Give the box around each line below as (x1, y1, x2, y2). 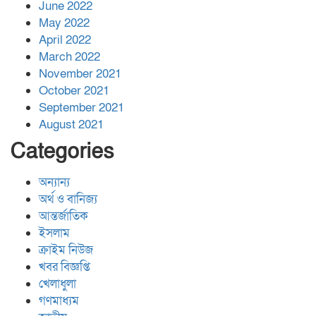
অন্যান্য (39, 174, 70, 190)
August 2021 (39, 116, 104, 133)
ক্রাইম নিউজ (39, 241, 93, 258)
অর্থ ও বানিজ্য (39, 190, 97, 207)
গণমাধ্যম (39, 292, 79, 309)
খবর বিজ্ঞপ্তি (39, 258, 90, 275)
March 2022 (39, 48, 100, 65)
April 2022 (39, 31, 91, 48)
